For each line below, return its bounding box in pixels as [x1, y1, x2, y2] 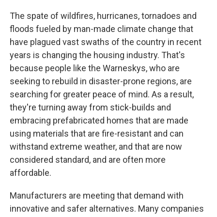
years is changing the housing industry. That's [10, 50, 185, 60]
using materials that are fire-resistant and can [10, 128, 184, 139]
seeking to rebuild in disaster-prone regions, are [10, 76, 192, 86]
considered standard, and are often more [10, 155, 166, 165]
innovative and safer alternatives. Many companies [10, 203, 204, 214]
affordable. [10, 168, 51, 178]
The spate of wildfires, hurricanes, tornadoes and [10, 11, 197, 21]
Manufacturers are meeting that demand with [10, 190, 184, 201]
